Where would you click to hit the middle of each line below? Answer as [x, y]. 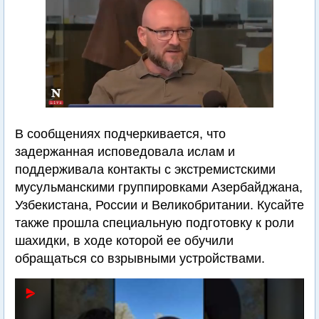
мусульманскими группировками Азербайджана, [159, 187]
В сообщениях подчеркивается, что [120, 134]
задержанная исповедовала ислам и [125, 152]
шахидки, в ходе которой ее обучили [124, 241]
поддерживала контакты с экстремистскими [145, 169]
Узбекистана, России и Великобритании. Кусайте [159, 205]
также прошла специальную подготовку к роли [155, 223]
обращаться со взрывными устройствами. [140, 258]
